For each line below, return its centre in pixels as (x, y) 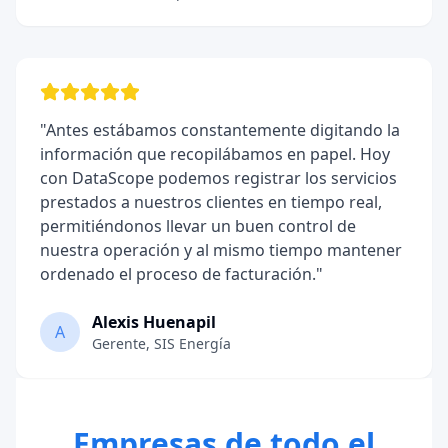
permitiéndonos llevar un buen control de (198, 226)
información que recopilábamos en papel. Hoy (215, 154)
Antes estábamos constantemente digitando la (223, 130)
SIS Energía (192, 343)
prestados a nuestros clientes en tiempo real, (211, 202)
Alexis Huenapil (154, 322)
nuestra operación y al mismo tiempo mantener (221, 250)
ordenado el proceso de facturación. (178, 274)
